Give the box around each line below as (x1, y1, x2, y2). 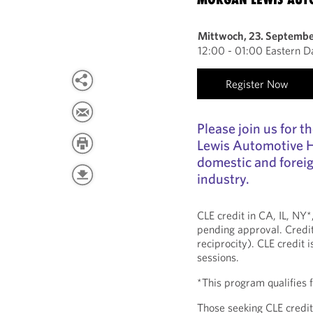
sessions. (197, 250, 240, 264)
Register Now (226, 77, 289, 91)
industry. (197, 170, 250, 187)
